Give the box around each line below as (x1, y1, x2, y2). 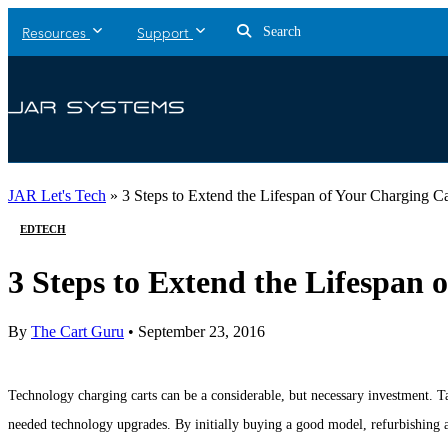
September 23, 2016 (134, 322, 265, 340)
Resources (22, 27, 86, 41)
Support (137, 27, 189, 41)
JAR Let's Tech (8, 187, 106, 204)
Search (259, 24, 301, 39)
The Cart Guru (31, 322, 124, 340)
